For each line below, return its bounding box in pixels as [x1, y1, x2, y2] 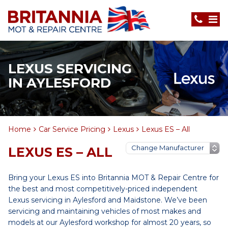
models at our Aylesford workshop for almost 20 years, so [8, 218, 211, 227]
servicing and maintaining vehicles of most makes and [8, 207, 201, 216]
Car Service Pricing [39, 125, 105, 134]
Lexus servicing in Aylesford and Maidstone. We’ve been [8, 195, 207, 205]
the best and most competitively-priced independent [8, 184, 197, 193]
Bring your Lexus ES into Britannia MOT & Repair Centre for [8, 173, 219, 182]
